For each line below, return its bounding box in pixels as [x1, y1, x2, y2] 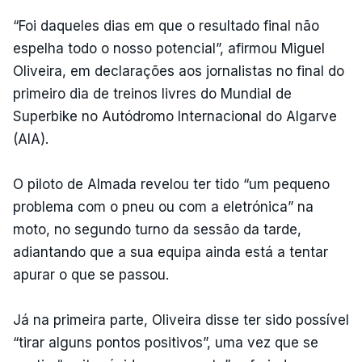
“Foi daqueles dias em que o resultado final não [13, 17, 319, 34]
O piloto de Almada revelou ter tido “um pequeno [13, 175, 330, 192]
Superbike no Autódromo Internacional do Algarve [13, 107, 337, 124]
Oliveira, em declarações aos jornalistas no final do [13, 62, 344, 79]
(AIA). [13, 130, 48, 147]
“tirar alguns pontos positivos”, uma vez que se [13, 334, 318, 351]
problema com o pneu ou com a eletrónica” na [13, 198, 314, 215]
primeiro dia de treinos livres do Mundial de [13, 85, 292, 102]
